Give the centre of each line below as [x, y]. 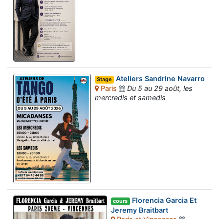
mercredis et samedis [130, 97]
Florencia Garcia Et [163, 200]
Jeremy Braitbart [140, 210]
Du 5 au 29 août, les [160, 88]
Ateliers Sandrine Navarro [159, 79]
